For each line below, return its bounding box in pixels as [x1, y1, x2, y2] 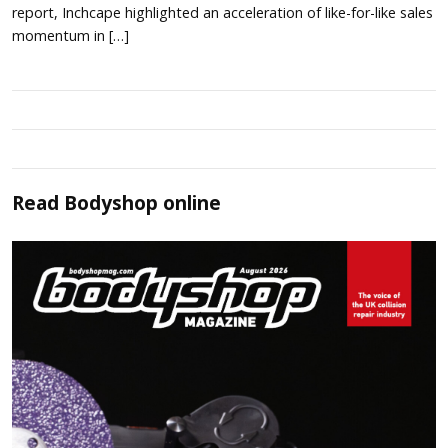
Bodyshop [64, 188, 158, 216]
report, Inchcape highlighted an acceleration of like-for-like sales [12, 2, 433, 22]
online [158, 188, 221, 216]
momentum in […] [12, 25, 129, 45]
